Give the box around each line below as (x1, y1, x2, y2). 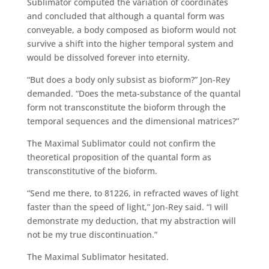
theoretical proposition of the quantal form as (26, 151, 211, 163)
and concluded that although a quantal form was (26, 10, 225, 22)
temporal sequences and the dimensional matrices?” (26, 115, 239, 127)
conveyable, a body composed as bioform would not (26, 23, 236, 35)
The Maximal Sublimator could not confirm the (26, 137, 216, 149)
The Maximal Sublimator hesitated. (26, 250, 169, 262)
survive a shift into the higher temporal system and (26, 37, 234, 49)
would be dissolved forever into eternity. (26, 51, 190, 63)
